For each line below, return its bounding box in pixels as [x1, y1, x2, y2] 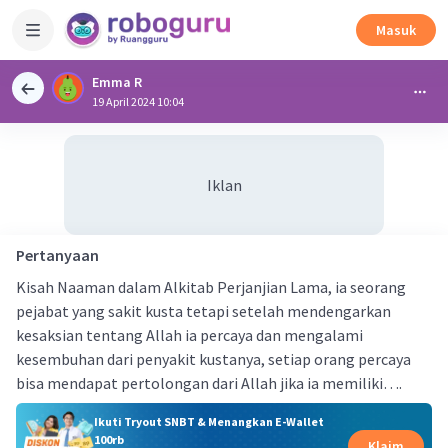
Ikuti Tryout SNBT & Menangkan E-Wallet [93, 413, 324, 429]
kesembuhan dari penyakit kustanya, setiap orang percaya [16, 349, 411, 369]
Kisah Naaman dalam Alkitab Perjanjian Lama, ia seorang [16, 277, 406, 297]
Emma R [92, 73, 142, 91]
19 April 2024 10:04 [92, 94, 184, 109]
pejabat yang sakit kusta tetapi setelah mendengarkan [16, 301, 391, 321]
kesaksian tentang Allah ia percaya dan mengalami [16, 325, 363, 345]
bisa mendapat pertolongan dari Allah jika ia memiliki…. [16, 373, 402, 393]
